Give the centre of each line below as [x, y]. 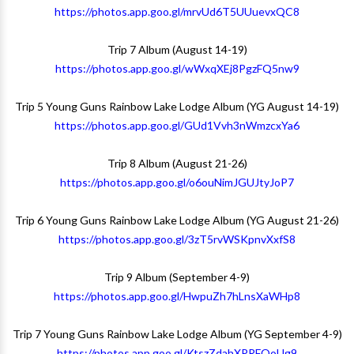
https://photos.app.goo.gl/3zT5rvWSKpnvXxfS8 [177, 239]
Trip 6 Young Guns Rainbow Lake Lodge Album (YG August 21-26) [177, 220]
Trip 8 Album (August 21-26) [177, 163]
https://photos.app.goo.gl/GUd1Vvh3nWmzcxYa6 [177, 125]
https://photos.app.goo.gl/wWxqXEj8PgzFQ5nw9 [177, 68]
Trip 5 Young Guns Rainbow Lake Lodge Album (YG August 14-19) [177, 106]
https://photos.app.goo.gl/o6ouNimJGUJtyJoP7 [177, 182]
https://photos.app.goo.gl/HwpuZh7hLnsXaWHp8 [177, 296]
